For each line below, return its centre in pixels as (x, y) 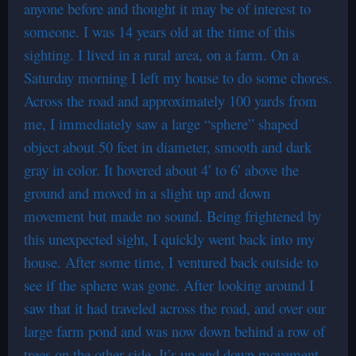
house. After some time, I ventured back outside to (171, 262)
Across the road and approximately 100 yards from (170, 101)
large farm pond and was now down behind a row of (174, 331)
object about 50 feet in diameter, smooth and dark (168, 147)
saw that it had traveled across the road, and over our (175, 308)
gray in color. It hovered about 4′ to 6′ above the (161, 170)
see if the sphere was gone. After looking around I (169, 285)
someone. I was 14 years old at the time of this (159, 31)
